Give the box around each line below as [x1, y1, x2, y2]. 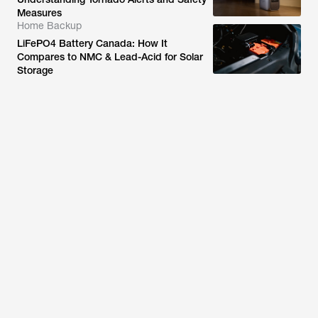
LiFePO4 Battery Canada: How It [17, 38, 168, 49]
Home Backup [17, 20, 82, 31]
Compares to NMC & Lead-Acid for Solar [17, 51, 203, 62]
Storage [17, 65, 53, 76]
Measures [17, 7, 62, 18]
